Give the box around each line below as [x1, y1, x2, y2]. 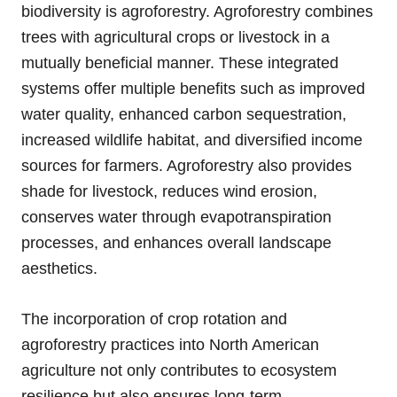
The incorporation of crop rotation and [21, 309, 287, 328]
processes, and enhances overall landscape [21, 233, 331, 252]
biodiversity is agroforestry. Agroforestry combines [21, 2, 373, 20]
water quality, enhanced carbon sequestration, [21, 105, 346, 123]
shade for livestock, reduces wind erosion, [21, 182, 317, 200]
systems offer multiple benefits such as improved [21, 79, 365, 97]
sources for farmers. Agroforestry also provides [21, 156, 352, 175]
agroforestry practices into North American [21, 335, 319, 354]
